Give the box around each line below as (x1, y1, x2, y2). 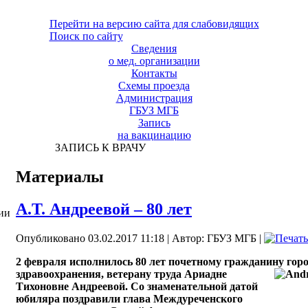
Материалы (16, 167, 104, 186)
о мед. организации (108, 55, 200, 67)
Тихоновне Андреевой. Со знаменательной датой (16, 280, 258, 292)
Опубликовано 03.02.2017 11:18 (16, 232, 164, 244)
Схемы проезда (118, 80, 190, 91)
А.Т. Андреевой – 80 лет (16, 199, 192, 218)
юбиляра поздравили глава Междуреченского (16, 292, 243, 305)
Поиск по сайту (49, 30, 123, 42)
